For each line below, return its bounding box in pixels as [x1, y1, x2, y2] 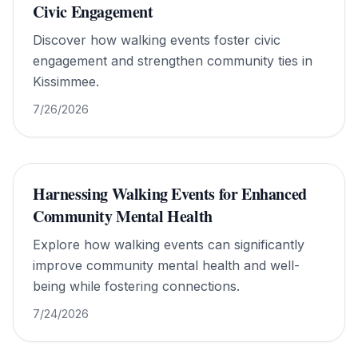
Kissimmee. [33, 74, 99, 89]
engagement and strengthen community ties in [33, 53, 312, 69]
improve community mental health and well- [33, 257, 300, 273]
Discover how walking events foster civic [33, 32, 280, 48]
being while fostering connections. [33, 278, 240, 294]
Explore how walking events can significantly [33, 237, 304, 253]
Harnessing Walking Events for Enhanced [33, 182, 307, 205]
